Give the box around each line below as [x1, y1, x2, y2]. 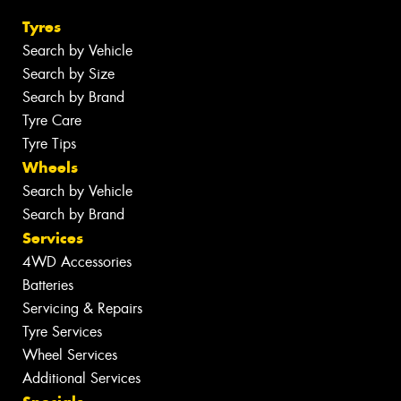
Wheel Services [22, 345, 117, 364]
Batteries [22, 275, 73, 294]
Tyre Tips [22, 133, 76, 153]
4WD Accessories [22, 252, 132, 271]
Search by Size [22, 64, 115, 83]
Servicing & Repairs [22, 298, 142, 318]
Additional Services [22, 368, 141, 388]
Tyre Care [22, 110, 81, 130]
